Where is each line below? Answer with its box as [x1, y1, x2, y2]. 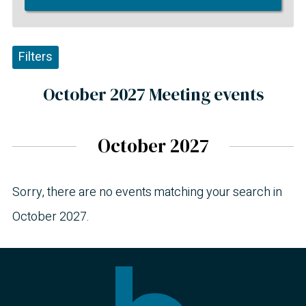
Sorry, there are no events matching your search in [12, 182, 282, 201]
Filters [18, 48, 53, 67]
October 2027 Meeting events [42, 82, 264, 106]
